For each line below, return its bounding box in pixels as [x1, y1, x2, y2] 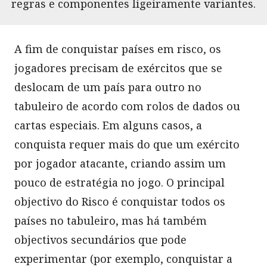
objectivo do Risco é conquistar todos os [14, 194, 225, 209]
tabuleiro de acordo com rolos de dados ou [14, 98, 240, 113]
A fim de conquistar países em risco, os [14, 41, 221, 56]
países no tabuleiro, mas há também [14, 213, 207, 228]
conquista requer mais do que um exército [14, 136, 240, 151]
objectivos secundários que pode [14, 232, 187, 247]
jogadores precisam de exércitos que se [14, 60, 222, 75]
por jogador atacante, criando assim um [14, 156, 226, 170]
